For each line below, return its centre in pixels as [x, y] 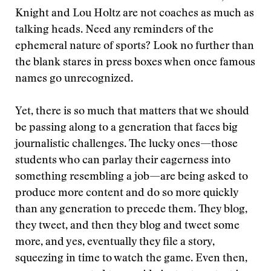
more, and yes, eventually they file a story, [115, 243]
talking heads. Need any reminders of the [114, 30]
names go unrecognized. [74, 79]
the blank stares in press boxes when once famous [135, 63]
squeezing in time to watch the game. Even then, [131, 259]
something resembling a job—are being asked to [132, 177]
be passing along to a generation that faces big [126, 128]
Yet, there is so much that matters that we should [132, 112]
